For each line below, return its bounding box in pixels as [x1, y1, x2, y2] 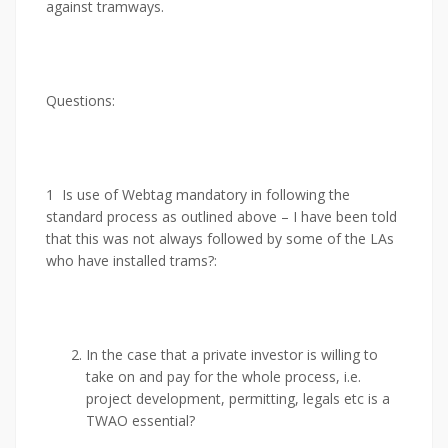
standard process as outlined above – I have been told [46, 207, 397, 226]
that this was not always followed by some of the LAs [46, 229, 394, 248]
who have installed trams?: [46, 251, 217, 270]
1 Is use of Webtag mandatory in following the [46, 185, 350, 204]
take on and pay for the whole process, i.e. [86, 367, 361, 386]
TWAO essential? [86, 411, 195, 430]
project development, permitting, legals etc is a [86, 389, 390, 408]
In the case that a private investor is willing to [86, 345, 378, 364]
